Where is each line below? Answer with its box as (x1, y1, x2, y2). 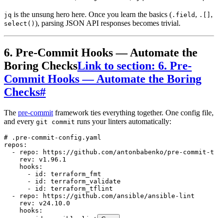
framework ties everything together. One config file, (53, 108, 214, 117)
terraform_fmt (47, 170, 101, 178)
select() (4, 20, 35, 28)
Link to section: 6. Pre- (77, 59, 192, 72)
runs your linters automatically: (75, 117, 171, 126)
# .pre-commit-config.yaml (4, 133, 101, 141)
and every (4, 117, 36, 126)
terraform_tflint (47, 184, 113, 192)
